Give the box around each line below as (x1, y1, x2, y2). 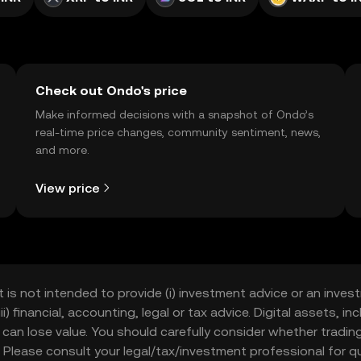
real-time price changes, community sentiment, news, (35, 126, 321, 139)
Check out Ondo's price (35, 83, 187, 98)
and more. (35, 143, 89, 156)
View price (35, 180, 100, 196)
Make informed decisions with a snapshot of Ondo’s (35, 108, 313, 121)
